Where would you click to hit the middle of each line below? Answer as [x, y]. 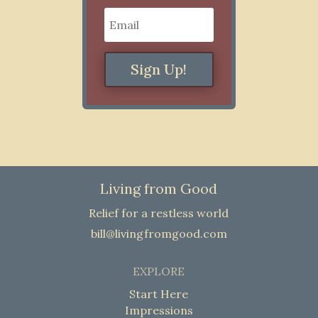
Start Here [159, 294]
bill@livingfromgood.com [159, 233]
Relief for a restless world [159, 213]
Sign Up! [159, 69]
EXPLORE [159, 271]
